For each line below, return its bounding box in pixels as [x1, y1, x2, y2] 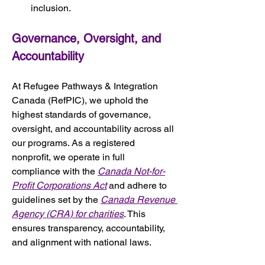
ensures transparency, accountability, [12, 222, 167, 234]
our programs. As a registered [12, 137, 137, 148]
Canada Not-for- [98, 165, 165, 177]
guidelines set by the [12, 193, 101, 205]
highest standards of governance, [12, 108, 153, 120]
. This [124, 208, 148, 219]
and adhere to [106, 179, 169, 191]
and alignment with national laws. [12, 236, 151, 248]
